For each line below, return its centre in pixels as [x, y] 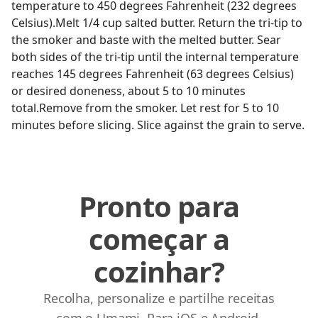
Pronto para [159, 206]
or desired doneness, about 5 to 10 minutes [128, 91]
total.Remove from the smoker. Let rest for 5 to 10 [145, 108]
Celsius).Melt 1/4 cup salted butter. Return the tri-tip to [157, 23]
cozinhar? [159, 272]
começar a [159, 239]
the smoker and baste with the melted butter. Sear [146, 40]
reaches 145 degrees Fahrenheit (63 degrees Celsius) [153, 74]
